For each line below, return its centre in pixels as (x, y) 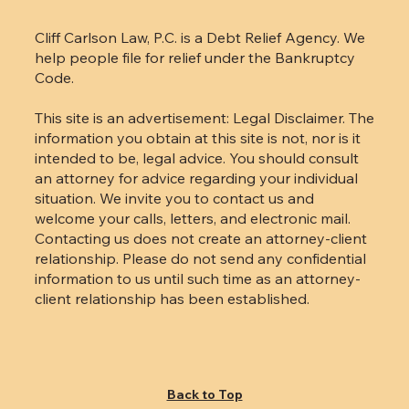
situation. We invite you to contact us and (174, 319)
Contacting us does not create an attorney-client (200, 359)
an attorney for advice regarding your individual (196, 299)
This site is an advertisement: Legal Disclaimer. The (204, 238)
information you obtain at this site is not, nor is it (197, 258)
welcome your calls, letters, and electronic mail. (192, 339)
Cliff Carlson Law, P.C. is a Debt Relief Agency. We (199, 158)
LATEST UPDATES (188, 52)
